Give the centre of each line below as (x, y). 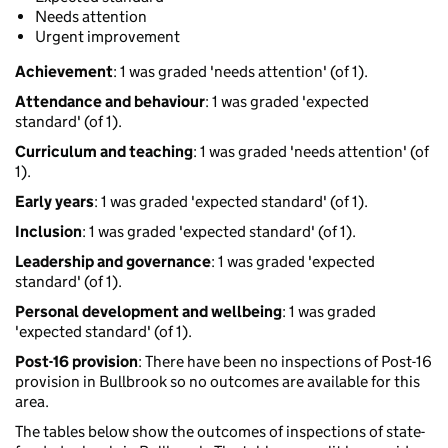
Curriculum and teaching (104, 152)
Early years (54, 202)
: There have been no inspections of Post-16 (285, 362)
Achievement (64, 72)
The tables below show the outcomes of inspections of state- (220, 432)
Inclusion (48, 232)
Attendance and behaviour (110, 102)
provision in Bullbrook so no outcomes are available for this (217, 382)
